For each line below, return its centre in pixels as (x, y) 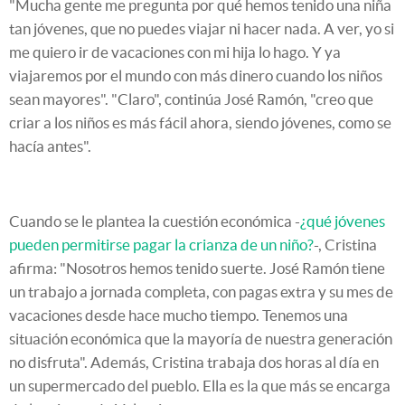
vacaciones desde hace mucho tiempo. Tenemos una (179, 315)
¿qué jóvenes (343, 221)
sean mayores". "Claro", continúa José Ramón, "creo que (191, 99)
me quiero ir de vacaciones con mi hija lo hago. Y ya (175, 52)
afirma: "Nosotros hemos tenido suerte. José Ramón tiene (197, 268)
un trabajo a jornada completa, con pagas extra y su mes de (201, 291)
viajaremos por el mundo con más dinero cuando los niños (196, 75)
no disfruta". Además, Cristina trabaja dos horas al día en (194, 362)
